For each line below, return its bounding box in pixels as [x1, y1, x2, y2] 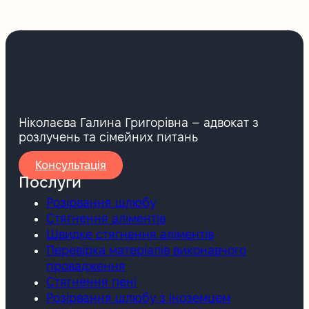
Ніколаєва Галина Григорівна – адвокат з [19, 116, 259, 130]
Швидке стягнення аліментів [46, 227, 215, 241]
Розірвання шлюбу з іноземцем [46, 290, 231, 304]
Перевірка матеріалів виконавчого [46, 243, 247, 257]
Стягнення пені [46, 275, 137, 288]
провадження [46, 259, 126, 272]
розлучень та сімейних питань [19, 130, 199, 144]
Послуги [19, 174, 82, 191]
